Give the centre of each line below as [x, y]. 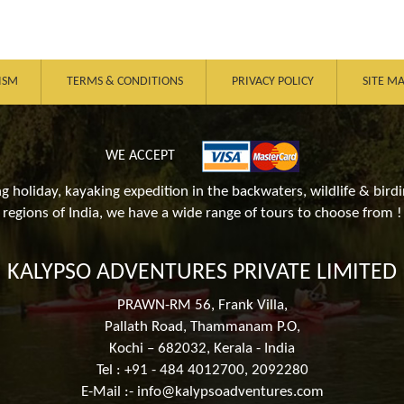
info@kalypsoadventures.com [230, 391]
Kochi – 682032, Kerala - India [202, 348]
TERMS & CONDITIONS [124, 81]
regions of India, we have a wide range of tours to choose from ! [202, 213]
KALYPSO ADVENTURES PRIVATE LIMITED [202, 272]
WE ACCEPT [140, 156]
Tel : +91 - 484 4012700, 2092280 [202, 370]
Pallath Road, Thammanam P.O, [202, 326]
